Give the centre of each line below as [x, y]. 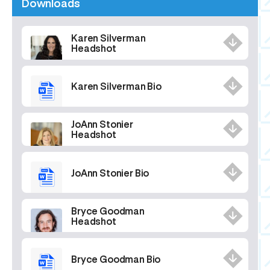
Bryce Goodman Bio [116, 259]
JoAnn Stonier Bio [110, 172]
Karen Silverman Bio [116, 86]
